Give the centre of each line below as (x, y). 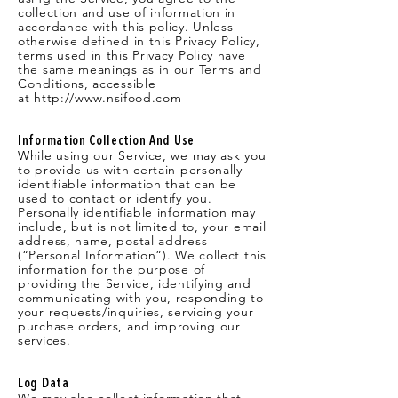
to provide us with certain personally (130, 170)
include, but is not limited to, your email (142, 227)
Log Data (44, 384)
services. (44, 340)
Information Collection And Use (106, 141)
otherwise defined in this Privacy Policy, (139, 41)
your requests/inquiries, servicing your (136, 312)
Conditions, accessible (87, 84)
